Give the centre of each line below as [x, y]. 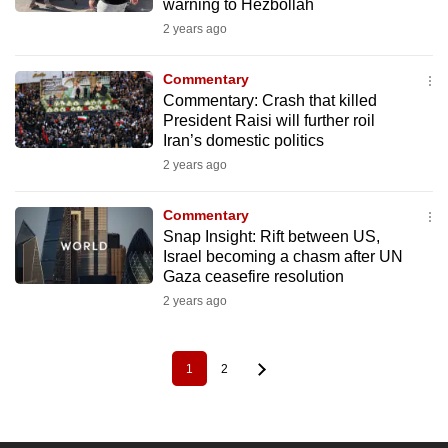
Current [209, 375]
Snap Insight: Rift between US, [271, 236]
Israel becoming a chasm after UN [282, 256]
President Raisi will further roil [268, 120]
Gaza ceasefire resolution [253, 276]
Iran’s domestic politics [243, 140]
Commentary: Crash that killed [269, 100]
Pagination [45, 373]
